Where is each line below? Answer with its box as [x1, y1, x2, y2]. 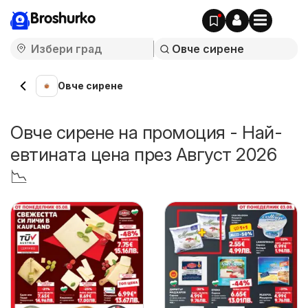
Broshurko [30, 12, 96, 27]
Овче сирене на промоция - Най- [10, 122, 282, 143]
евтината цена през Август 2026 [10, 144, 276, 165]
